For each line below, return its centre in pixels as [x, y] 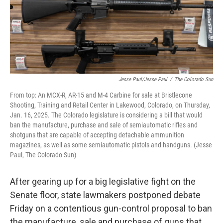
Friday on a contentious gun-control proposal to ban [111, 208]
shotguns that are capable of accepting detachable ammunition [97, 135]
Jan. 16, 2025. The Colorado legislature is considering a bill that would [106, 115]
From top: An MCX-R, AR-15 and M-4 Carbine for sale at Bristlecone [101, 95]
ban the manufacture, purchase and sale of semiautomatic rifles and [104, 125]
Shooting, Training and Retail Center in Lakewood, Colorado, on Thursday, [110, 105]
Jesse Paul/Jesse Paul [143, 79]
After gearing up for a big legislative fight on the [103, 181]
